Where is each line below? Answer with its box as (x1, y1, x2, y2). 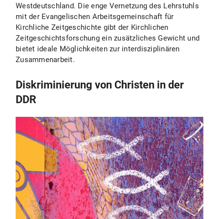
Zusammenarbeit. (16, 55, 75, 64)
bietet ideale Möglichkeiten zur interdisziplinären (16, 44, 180, 53)
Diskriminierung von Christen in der (16, 79, 184, 91)
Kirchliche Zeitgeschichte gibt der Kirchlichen (16, 23, 169, 32)
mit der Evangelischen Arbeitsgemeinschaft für (16, 12, 174, 21)
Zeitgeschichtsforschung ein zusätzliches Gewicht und (16, 34, 199, 43)
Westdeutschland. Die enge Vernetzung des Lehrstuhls (16, 1, 199, 10)
